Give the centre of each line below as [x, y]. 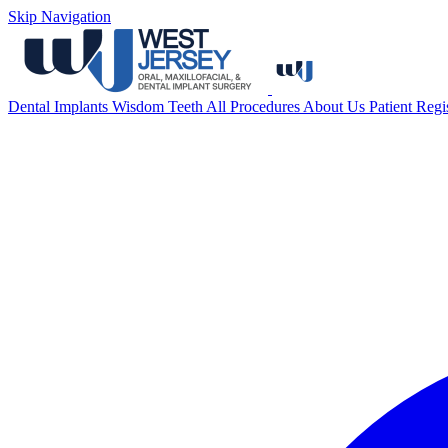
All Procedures [254, 106]
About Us [336, 106]
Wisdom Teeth [159, 106]
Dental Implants [60, 106]
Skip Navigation [59, 16]
